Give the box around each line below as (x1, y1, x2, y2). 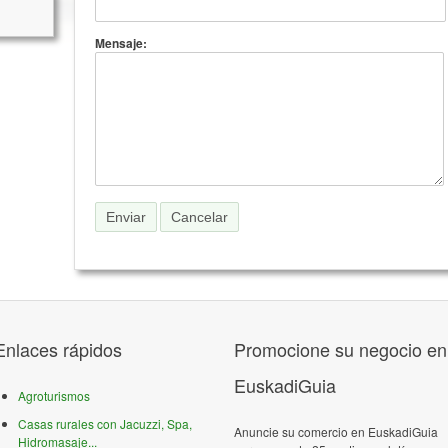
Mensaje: (95, 34, 147, 52)
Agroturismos (18, 387, 90, 404)
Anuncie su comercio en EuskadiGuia (234, 423, 438, 440)
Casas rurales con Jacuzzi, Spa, (18, 415, 192, 432)
